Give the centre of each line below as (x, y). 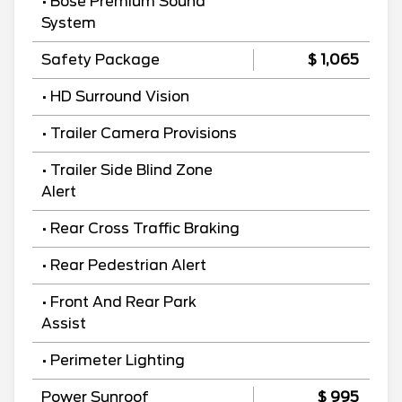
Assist (64, 323)
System (69, 22)
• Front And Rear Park (119, 301)
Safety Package (100, 59)
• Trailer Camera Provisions (139, 133)
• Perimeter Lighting (113, 360)
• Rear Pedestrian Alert (124, 265)
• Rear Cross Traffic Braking (140, 228)
